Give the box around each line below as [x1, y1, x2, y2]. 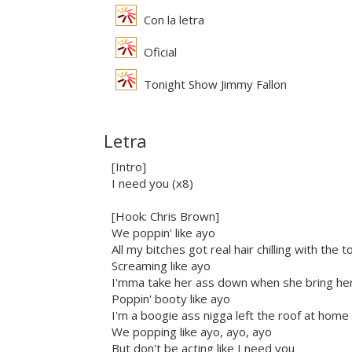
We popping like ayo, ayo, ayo [112, 324, 272, 340]
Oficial [141, 44, 177, 60]
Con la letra [141, 12, 204, 28]
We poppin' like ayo [112, 225, 215, 241]
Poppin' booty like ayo [112, 291, 230, 307]
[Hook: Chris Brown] [112, 208, 219, 225]
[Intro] [112, 159, 146, 175]
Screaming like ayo [112, 258, 211, 274]
